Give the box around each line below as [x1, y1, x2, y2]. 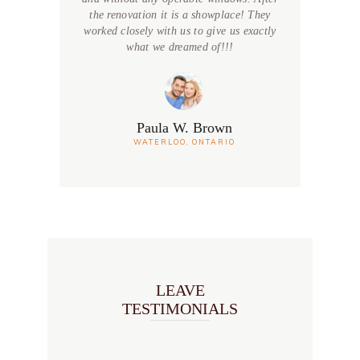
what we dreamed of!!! [126, 41, 234, 54]
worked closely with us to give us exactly [84, 25, 276, 38]
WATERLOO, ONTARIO [133, 137, 235, 146]
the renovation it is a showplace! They [89, 9, 271, 22]
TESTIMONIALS [122, 301, 238, 318]
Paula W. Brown [136, 119, 232, 136]
